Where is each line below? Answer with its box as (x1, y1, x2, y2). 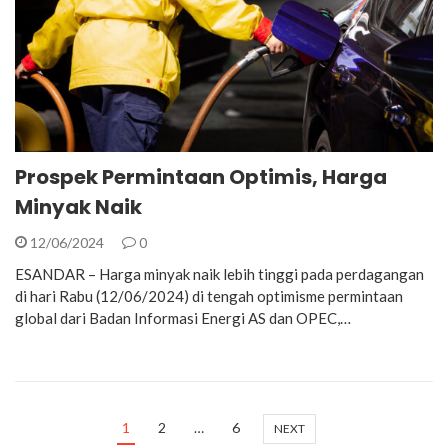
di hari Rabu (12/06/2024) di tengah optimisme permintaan (15, 286, 403, 305)
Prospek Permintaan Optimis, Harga (15, 162, 387, 191)
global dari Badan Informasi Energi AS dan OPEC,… (15, 308, 351, 327)
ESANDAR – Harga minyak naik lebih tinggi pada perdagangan (15, 264, 424, 283)
